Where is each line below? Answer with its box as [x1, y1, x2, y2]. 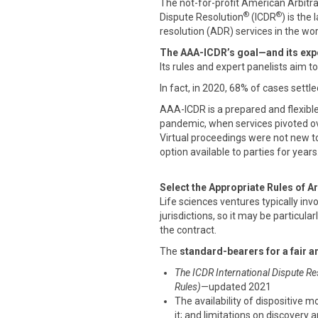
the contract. [160, 224, 216, 236]
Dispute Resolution [160, 11, 243, 23]
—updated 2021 [201, 281, 271, 292]
